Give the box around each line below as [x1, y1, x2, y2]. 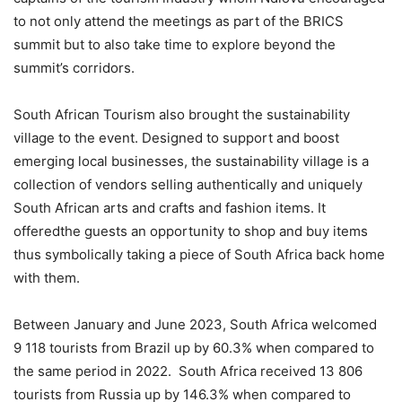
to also [88, 36, 130, 53]
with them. [13, 269, 80, 286]
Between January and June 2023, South [13, 316, 267, 333]
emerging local [13, 153, 108, 170]
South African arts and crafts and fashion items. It [13, 199, 326, 216]
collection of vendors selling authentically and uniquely [13, 176, 363, 193]
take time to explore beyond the [130, 36, 336, 53]
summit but [13, 36, 88, 53]
